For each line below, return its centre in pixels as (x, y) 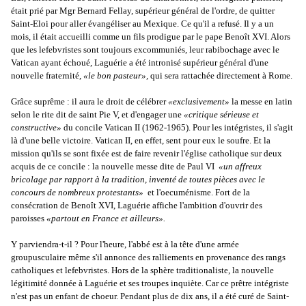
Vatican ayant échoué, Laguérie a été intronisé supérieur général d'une (140, 63)
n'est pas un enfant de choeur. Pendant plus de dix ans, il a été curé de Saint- (150, 296)
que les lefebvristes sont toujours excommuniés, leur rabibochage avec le (145, 50)
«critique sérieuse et (221, 115)
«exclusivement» (200, 102)
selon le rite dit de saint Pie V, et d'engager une (97, 115)
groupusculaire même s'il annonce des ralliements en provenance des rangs (148, 258)
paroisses (29, 219)
